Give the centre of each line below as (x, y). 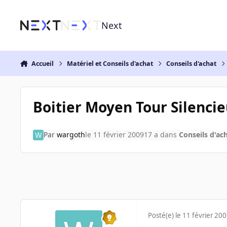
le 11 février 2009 (114, 135)
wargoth (71, 135)
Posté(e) (162, 216)
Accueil (42, 63)
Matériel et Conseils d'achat (110, 63)
